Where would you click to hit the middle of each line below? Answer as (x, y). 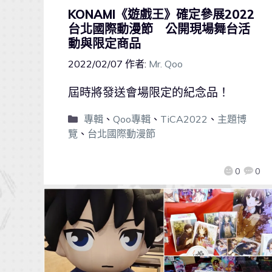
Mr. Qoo (166, 63)
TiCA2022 (184, 119)
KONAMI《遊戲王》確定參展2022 (161, 15)
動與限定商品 (104, 44)
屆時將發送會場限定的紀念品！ (149, 92)
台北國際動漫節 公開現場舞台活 (159, 29)
